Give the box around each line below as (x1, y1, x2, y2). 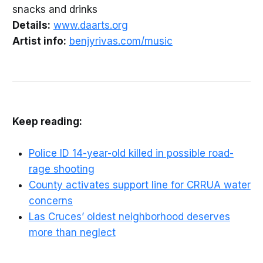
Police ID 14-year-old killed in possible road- (28, 147, 234, 159)
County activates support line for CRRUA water (28, 178, 251, 191)
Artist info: (12, 35, 66, 47)
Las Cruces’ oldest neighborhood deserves (28, 210, 230, 222)
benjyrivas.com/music (69, 35, 173, 47)
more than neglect (28, 226, 116, 238)
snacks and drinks (12, 3, 97, 15)
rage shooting (28, 163, 95, 175)
